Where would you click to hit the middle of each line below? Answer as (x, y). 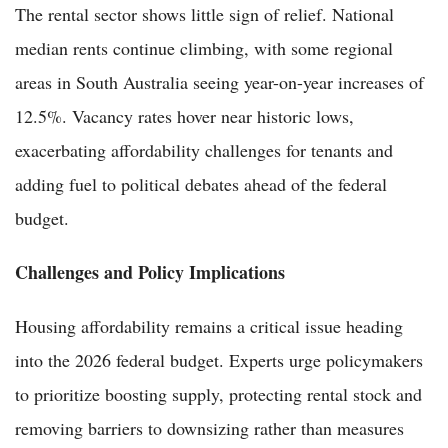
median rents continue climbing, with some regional (204, 47)
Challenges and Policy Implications (150, 271)
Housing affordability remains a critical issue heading (209, 325)
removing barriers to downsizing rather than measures (209, 427)
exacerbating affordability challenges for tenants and (204, 149)
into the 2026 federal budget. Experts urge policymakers (219, 359)
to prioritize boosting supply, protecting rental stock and (218, 393)
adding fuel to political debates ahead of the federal (201, 183)
